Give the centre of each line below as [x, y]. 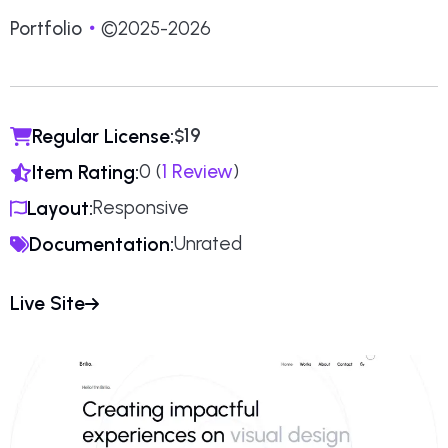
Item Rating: [85, 172]
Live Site [47, 304]
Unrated [208, 244]
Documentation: [102, 244]
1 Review [197, 172]
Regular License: [102, 136]
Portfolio [46, 28]
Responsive [140, 208]
